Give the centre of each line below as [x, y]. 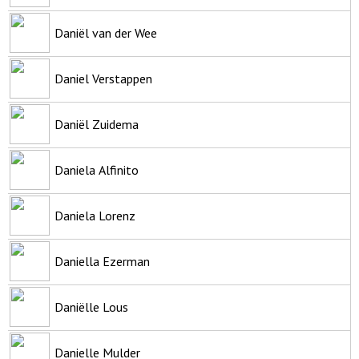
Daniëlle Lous [91, 307]
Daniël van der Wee [106, 32]
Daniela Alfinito [97, 169]
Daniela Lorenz [95, 215]
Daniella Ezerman [102, 261]
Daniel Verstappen [103, 78]
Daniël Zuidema [97, 124]
